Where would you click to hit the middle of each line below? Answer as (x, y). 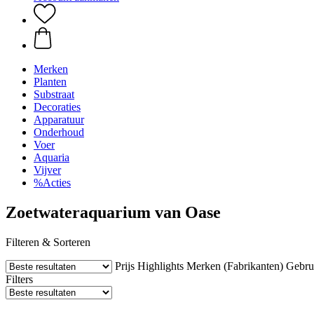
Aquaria (52, 157)
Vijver (47, 170)
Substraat (54, 94)
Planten (50, 82)
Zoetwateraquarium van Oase (113, 212)
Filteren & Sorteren (48, 242)
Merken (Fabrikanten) (235, 266)
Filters (19, 279)
